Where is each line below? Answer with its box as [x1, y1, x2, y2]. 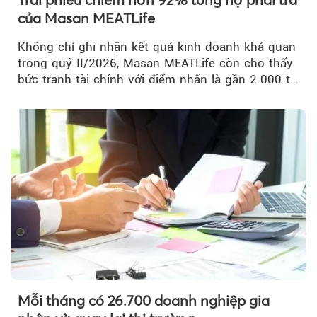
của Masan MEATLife [18, 8, 155, 27]
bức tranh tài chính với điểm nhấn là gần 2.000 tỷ [18, 71, 296, 86]
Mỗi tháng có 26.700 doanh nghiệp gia [18, 291, 270, 309]
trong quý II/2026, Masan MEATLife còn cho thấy [18, 55, 293, 70]
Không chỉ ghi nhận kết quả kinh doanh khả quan [18, 39, 296, 54]
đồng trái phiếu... [18, 88, 113, 103]
